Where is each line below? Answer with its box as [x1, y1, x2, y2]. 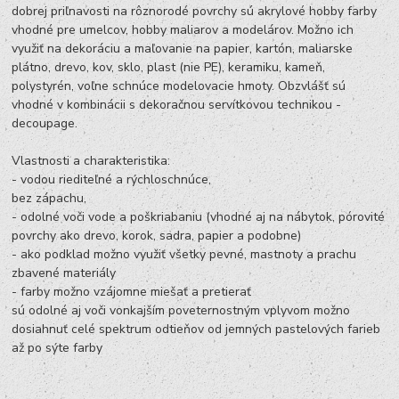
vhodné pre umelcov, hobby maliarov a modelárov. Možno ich [12, 21, 354, 39]
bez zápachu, [12, 190, 91, 208]
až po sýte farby [12, 339, 103, 357]
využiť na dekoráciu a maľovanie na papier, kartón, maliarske [12, 40, 354, 58]
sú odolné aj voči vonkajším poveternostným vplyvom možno [12, 302, 351, 320]
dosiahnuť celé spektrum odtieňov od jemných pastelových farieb [12, 321, 381, 338]
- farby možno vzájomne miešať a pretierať [12, 283, 252, 301]
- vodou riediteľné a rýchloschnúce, [12, 171, 216, 189]
